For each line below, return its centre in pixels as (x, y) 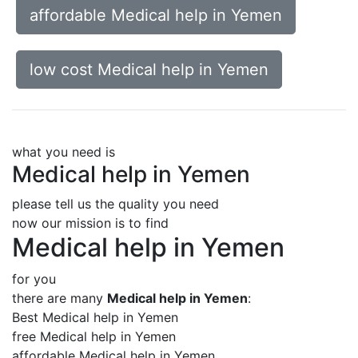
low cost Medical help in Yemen (149, 70)
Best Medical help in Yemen (95, 317)
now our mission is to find (90, 223)
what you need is (64, 152)
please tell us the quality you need (115, 204)
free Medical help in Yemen (94, 336)
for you (34, 279)
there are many (60, 298)
